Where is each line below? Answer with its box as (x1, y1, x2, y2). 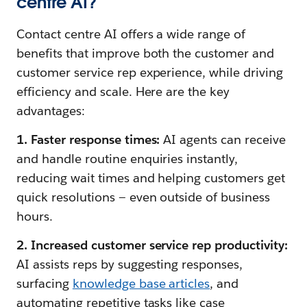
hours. (16, 208, 53, 225)
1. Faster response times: (16, 132, 160, 148)
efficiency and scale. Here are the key (16, 84, 230, 100)
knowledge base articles (72, 275, 210, 292)
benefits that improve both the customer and (16, 45, 275, 62)
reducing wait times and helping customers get (16, 170, 286, 186)
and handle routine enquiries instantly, (16, 151, 238, 167)
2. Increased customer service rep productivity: (16, 237, 288, 254)
